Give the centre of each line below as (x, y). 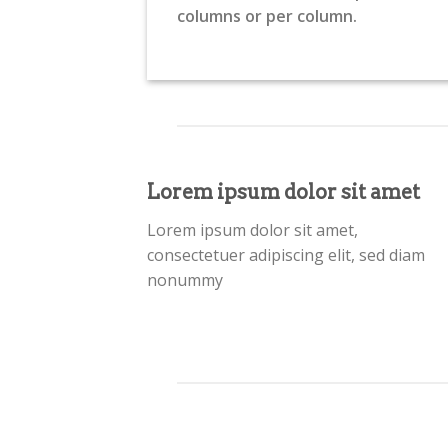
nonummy (185, 279)
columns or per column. (267, 15)
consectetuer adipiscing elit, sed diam (286, 254)
